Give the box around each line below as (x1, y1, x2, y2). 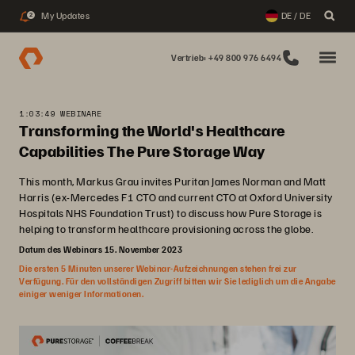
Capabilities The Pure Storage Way (19, 140, 265, 161)
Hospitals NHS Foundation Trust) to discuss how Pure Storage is (19, 206, 322, 219)
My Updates (41, 10, 90, 21)
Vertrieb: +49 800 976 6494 (171, 52, 281, 63)
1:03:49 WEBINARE (19, 108, 101, 120)
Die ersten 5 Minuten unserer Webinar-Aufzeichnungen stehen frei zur (19, 263, 297, 273)
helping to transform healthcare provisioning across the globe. (19, 222, 313, 235)
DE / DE (281, 10, 311, 21)
